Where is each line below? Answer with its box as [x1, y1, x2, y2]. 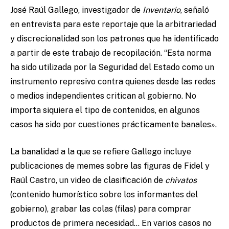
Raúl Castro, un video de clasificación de [10, 175, 165, 186]
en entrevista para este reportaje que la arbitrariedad [10, 19, 216, 30]
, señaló [180, 5, 209, 15]
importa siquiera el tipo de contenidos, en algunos [10, 105, 200, 116]
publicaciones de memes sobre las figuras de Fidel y [10, 161, 210, 171]
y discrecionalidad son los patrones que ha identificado [10, 34, 219, 44]
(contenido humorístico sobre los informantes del [10, 190, 198, 200]
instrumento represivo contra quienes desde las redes [10, 77, 216, 87]
